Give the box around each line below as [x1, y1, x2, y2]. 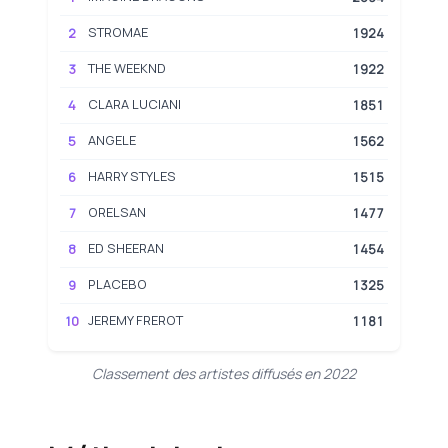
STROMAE [88, 22, 148, 41]
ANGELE [88, 130, 136, 149]
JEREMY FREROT [88, 310, 183, 329]
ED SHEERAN [88, 238, 164, 257]
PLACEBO [88, 274, 147, 293]
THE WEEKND [88, 58, 166, 77]
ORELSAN [88, 202, 146, 221]
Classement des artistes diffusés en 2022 [92, 363, 356, 383]
